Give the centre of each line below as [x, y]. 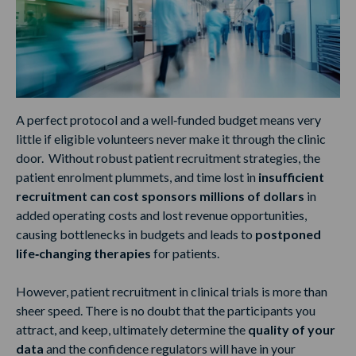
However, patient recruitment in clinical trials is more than [172, 292]
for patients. [186, 253]
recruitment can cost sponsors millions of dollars [160, 196]
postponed [288, 234]
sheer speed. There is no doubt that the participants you [166, 311]
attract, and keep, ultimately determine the [132, 330]
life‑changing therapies [83, 253]
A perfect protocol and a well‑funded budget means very [168, 120]
